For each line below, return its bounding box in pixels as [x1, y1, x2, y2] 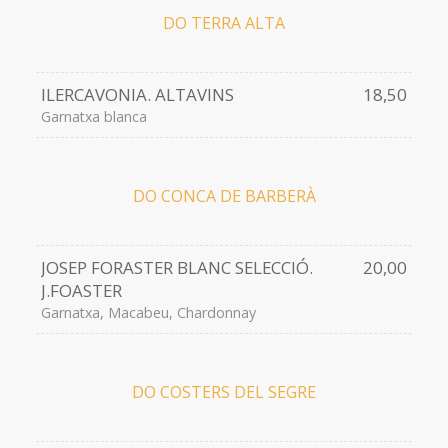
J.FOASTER [40, 279, 122, 303]
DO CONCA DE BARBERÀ [132, 185, 316, 208]
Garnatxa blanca [40, 107, 147, 127]
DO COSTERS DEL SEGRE [132, 381, 316, 404]
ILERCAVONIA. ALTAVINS [40, 83, 234, 107]
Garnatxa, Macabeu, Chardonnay [40, 303, 256, 323]
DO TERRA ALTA [163, 12, 285, 35]
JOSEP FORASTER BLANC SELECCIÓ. [40, 256, 313, 280]
